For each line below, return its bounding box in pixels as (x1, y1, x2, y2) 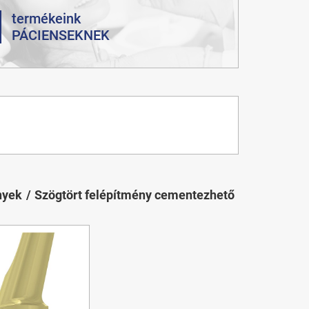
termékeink (12, 10, 81, 27)
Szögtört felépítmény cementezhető (34, 187, 235, 202)
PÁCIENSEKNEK (12, 26, 110, 43)
